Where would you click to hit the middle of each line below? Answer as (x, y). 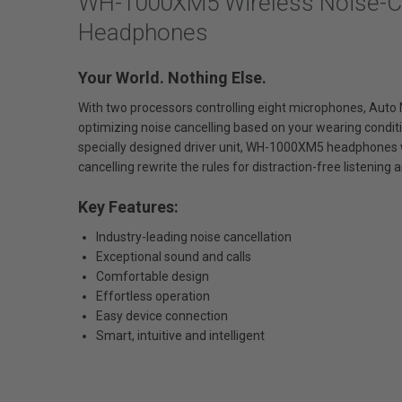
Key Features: (128, 206)
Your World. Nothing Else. (172, 77)
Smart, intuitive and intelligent (180, 335)
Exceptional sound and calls (174, 256)
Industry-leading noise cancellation (194, 236)
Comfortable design (153, 276)
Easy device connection (162, 315)
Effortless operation (153, 296)
